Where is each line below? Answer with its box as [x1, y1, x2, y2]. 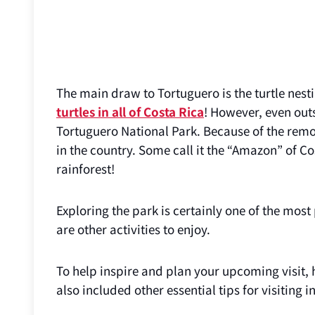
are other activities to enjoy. [56, 219, 210, 238]
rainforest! [56, 159, 117, 177]
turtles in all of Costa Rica [56, 102, 204, 120]
